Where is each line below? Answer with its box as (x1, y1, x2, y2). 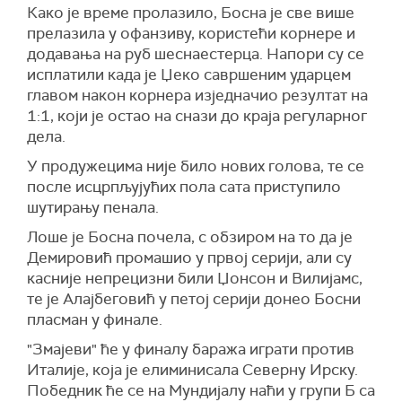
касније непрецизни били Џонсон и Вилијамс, (27, 268, 363, 289)
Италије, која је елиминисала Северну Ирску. (27, 360, 358, 380)
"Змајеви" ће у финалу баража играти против (27, 339, 354, 360)
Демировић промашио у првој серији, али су (27, 248, 352, 268)
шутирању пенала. (27, 197, 159, 218)
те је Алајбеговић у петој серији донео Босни (27, 289, 361, 310)
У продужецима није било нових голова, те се (27, 156, 364, 177)
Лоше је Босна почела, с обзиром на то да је (27, 227, 353, 248)
